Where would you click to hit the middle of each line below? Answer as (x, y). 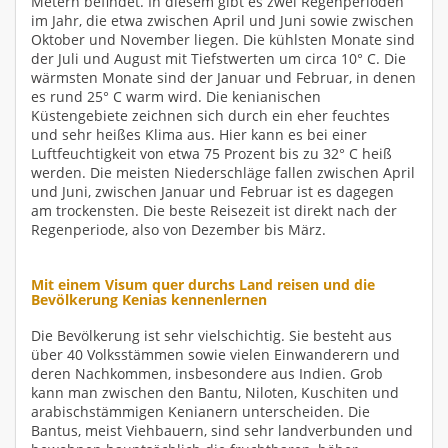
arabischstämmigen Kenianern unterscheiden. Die (200, 411)
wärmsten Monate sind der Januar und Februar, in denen (223, 77)
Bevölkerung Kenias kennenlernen (149, 299)
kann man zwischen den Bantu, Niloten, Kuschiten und (215, 392)
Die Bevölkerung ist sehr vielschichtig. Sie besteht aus (211, 335)
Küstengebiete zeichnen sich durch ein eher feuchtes (210, 115)
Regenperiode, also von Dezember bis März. (178, 229)
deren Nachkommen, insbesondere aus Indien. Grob (207, 373)
